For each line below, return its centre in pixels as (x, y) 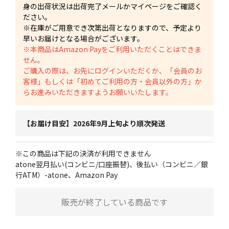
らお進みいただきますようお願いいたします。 (98, 92)
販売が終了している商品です (114, 202)
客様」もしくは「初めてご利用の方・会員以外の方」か (112, 81)
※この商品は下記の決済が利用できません (83, 153)
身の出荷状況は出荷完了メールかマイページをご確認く (112, 6)
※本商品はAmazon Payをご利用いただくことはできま (112, 49)
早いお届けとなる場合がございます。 (84, 38)
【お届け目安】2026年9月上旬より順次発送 (94, 123)
